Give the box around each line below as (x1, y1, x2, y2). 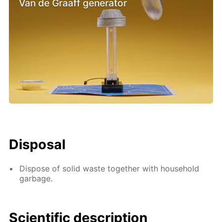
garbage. (19, 173, 53, 183)
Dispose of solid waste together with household (19, 163, 200, 173)
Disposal (9, 136, 66, 153)
